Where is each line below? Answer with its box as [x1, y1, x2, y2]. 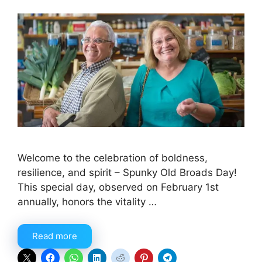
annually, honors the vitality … [18, 195, 157, 208]
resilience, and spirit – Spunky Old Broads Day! [18, 166, 237, 178]
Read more [32, 230, 77, 242]
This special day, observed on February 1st [18, 181, 219, 193]
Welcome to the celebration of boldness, [18, 151, 208, 164]
